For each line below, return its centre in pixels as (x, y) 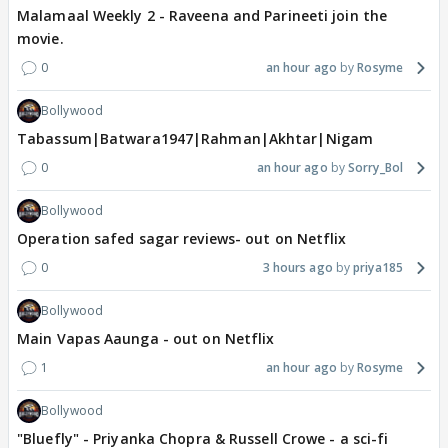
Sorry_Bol (375, 168)
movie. (40, 39)
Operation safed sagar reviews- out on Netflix (182, 239)
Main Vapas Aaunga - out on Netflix (146, 339)
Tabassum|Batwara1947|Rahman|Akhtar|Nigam (195, 139)
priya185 (378, 268)
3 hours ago (297, 268)
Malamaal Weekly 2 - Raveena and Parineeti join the (202, 16)
